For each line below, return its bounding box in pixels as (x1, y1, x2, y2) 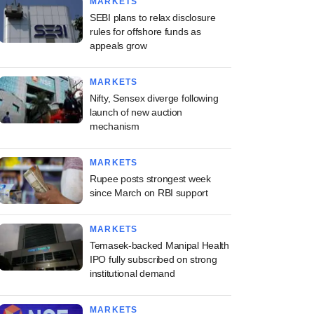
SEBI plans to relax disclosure (90, 12, 216, 23)
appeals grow (90, 40, 147, 51)
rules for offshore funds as (90, 26, 201, 37)
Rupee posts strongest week (90, 173, 211, 184)
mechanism (90, 121, 139, 132)
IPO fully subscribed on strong (90, 254, 217, 265)
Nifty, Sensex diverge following (90, 93, 219, 104)
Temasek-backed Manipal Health (90, 240, 229, 251)
